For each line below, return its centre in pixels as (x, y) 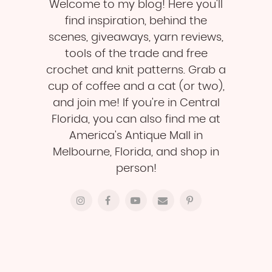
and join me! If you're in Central (136, 104)
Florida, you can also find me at (136, 120)
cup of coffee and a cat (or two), (136, 87)
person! (136, 169)
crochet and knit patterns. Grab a (136, 71)
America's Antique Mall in (136, 136)
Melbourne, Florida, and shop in (136, 153)
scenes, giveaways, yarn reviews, (136, 38)
